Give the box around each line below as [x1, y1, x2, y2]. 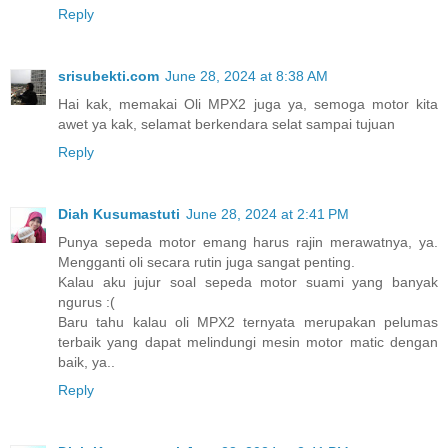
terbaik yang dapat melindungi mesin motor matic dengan [58, 334, 438, 351]
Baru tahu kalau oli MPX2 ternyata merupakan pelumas [58, 314, 438, 331]
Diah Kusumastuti [58, 206, 180, 223]
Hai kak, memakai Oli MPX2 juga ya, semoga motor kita [58, 96, 438, 113]
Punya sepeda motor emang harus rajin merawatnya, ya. [58, 234, 438, 251]
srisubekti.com [58, 68, 159, 85]
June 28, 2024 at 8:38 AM [165, 68, 328, 85]
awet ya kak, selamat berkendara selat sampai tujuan [58, 116, 395, 133]
